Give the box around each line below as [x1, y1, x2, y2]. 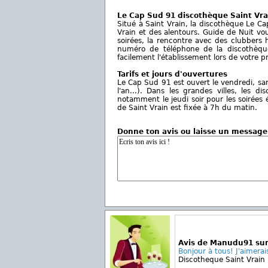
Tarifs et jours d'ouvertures [117, 70, 227, 78]
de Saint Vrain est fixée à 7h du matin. [117, 103, 257, 112]
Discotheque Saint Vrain [178, 255, 265, 264]
